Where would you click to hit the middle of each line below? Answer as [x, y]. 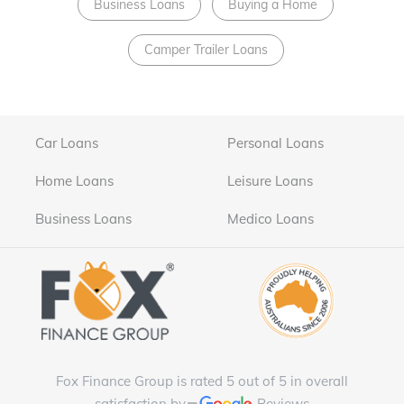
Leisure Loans [270, 181]
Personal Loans [275, 143]
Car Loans [67, 143]
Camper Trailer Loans [206, 50]
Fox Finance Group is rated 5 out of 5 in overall [202, 381]
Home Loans [75, 181]
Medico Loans [270, 219]
